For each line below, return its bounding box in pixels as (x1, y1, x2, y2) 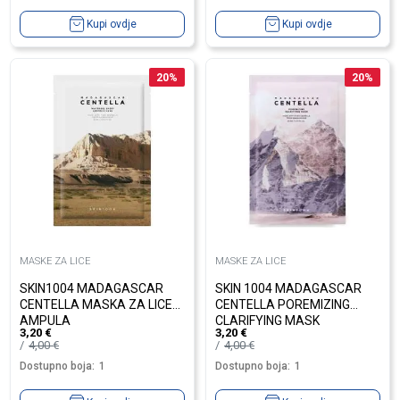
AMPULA (20, 312, 71, 328)
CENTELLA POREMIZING (215, 296, 350, 312)
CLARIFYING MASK (215, 312, 320, 328)
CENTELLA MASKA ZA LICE (20, 296, 172, 312)
